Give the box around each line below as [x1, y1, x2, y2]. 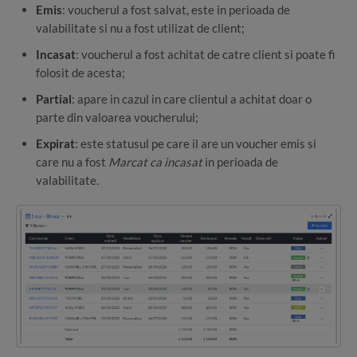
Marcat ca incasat [108, 155, 202, 170]
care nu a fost [36, 155, 108, 170]
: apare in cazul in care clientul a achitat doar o [72, 92, 312, 107]
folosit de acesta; [36, 65, 125, 80]
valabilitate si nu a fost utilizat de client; [36, 21, 245, 36]
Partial [36, 92, 72, 107]
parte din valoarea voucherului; [36, 110, 198, 125]
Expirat [36, 136, 75, 151]
